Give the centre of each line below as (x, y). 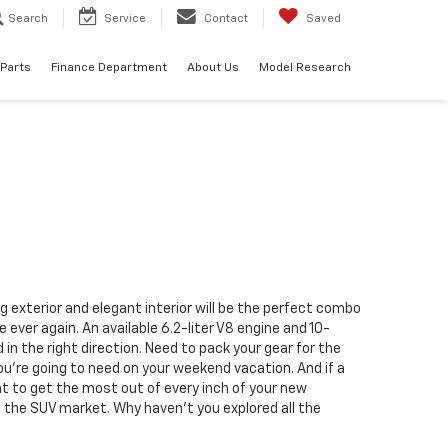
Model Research (305, 68)
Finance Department (109, 68)
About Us (213, 68)
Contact (226, 18)
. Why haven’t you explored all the (214, 409)
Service (125, 18)
